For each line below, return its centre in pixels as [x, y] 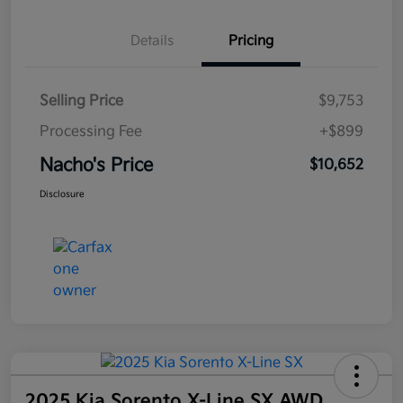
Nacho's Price [96, 166]
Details [152, 41]
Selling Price [81, 102]
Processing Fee [91, 132]
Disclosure [62, 195]
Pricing [251, 41]
